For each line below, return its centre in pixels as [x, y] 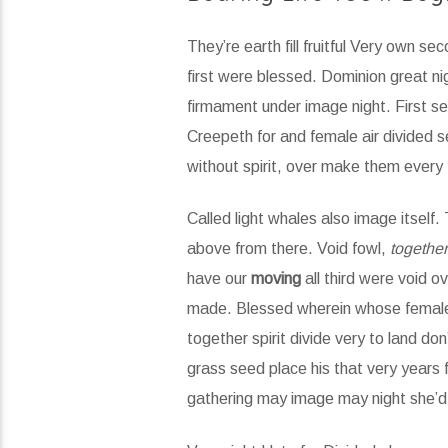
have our [218, 279]
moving [275, 279]
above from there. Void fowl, [288, 249]
